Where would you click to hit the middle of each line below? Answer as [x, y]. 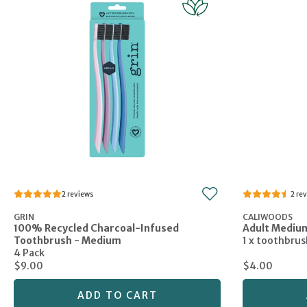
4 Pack [29, 253]
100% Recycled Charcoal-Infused [96, 229]
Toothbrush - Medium [67, 241]
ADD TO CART [117, 296]
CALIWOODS [268, 217]
